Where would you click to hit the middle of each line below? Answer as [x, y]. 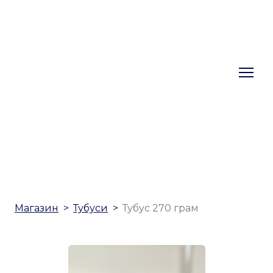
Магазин [37, 208]
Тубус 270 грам [161, 208]
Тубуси [90, 208]
